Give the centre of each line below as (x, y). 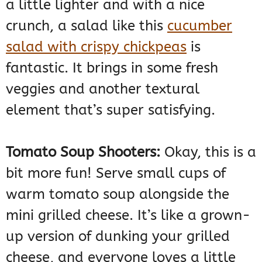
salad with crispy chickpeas (96, 46)
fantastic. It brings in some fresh (112, 68)
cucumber (200, 25)
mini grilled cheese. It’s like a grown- (128, 215)
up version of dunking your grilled (118, 236)
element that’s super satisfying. (111, 110)
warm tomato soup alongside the (118, 194)
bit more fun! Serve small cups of (116, 173)
